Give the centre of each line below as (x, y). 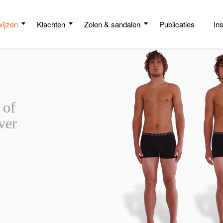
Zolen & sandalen (112, 24)
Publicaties (177, 24)
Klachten (51, 24)
